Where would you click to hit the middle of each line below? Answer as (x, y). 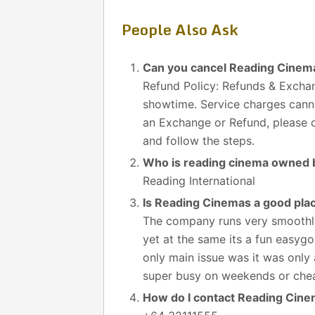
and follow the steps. (199, 141)
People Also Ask (180, 30)
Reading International (199, 181)
